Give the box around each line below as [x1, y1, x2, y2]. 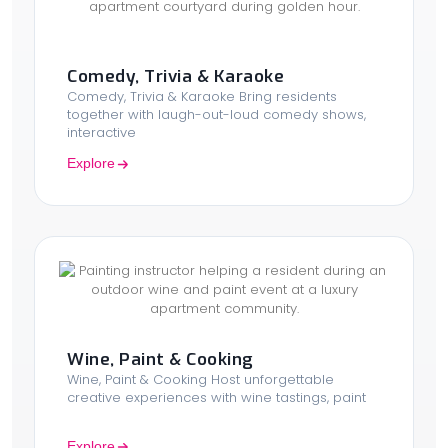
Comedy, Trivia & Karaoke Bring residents [67, 86, 337, 106]
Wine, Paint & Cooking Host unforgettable [67, 369, 334, 389]
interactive [67, 122, 136, 142]
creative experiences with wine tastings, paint [67, 387, 366, 407]
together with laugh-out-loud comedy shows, [67, 104, 366, 124]
